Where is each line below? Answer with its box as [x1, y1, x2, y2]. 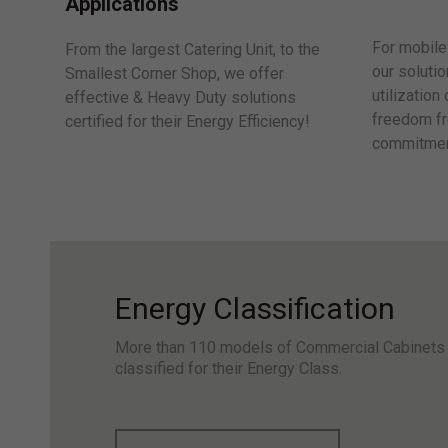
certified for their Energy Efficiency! [64, 112, 310, 132]
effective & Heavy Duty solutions [64, 88, 296, 108]
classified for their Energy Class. [114, 359, 342, 379]
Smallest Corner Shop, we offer [64, 64, 284, 84]
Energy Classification [114, 291, 395, 327]
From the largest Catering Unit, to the [64, 40, 320, 60]
